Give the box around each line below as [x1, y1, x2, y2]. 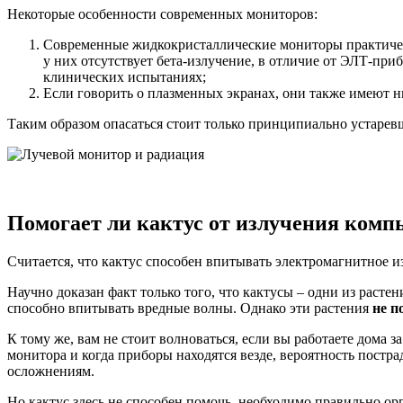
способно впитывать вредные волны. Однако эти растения [7, 300, 372, 316]
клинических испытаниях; [43, 68, 206, 85]
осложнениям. [7, 363, 94, 379]
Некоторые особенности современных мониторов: [7, 5, 318, 22]
